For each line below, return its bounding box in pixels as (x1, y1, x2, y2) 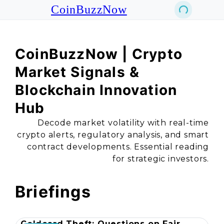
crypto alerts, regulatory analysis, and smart (17, 130, 209, 139)
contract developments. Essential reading (27, 142, 209, 151)
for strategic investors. (112, 154, 209, 163)
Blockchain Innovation (15, 81, 177, 98)
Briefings (15, 182, 91, 201)
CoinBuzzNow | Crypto (15, 45, 183, 62)
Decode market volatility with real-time (37, 118, 209, 127)
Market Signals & (15, 63, 140, 80)
